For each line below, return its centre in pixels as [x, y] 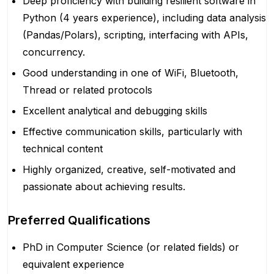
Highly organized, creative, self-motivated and [129, 169]
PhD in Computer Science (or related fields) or [131, 247]
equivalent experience [73, 264]
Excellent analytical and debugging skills [115, 111]
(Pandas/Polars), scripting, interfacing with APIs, [135, 35]
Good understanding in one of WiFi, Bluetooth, [131, 73]
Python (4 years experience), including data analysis [144, 18]
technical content [63, 149]
